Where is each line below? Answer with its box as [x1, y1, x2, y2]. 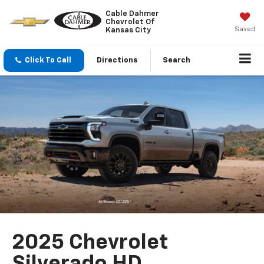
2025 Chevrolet [12, 232, 169, 254]
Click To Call [25, 57, 71, 64]
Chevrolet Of [105, 18, 155, 26]
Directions [97, 57, 138, 64]
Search [163, 57, 190, 64]
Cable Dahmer [105, 9, 159, 18]
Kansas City [105, 26, 151, 34]
